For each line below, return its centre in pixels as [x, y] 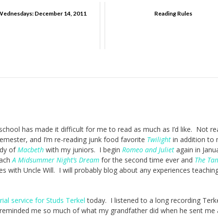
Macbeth [31, 150]
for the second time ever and [147, 160]
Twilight [159, 140]
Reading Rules [173, 14]
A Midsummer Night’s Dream [56, 160]
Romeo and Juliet [148, 150]
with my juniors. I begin [83, 150]
